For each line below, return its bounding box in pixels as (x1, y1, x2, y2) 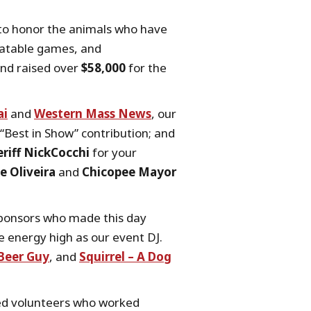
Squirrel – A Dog (79, 249, 171, 264)
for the (126, 60, 167, 76)
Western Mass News (34, 106, 151, 121)
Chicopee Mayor (82, 164, 176, 180)
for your (90, 144, 137, 160)
